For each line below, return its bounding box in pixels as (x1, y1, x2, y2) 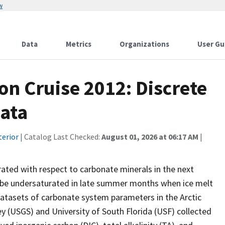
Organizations (120, 39, 169, 49)
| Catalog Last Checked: (19, 132, 101, 142)
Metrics (66, 39, 91, 49)
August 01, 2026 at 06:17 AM (101, 132, 198, 142)
